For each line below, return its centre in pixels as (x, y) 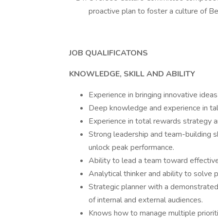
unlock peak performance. (131, 147)
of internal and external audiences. (146, 200)
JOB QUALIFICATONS (109, 53)
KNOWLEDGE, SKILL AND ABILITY (132, 74)
